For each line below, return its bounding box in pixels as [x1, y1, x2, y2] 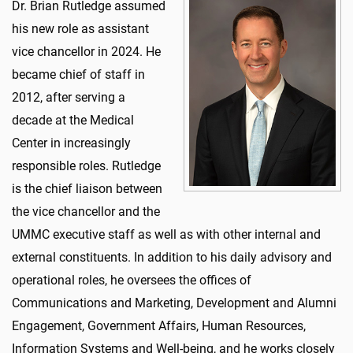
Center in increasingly [12, 136, 131, 150]
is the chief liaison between [12, 181, 162, 196]
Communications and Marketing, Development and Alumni [12, 295, 336, 310]
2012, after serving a [12, 90, 125, 105]
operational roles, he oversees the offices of [12, 273, 251, 288]
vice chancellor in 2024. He [12, 44, 161, 59]
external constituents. [12, 250, 134, 265]
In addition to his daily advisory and [134, 250, 332, 265]
